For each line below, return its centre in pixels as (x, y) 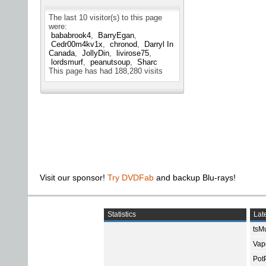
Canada (62, 53)
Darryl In (159, 45)
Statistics (121, 215)
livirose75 (133, 53)
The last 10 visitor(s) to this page (105, 18)
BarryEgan (116, 36)
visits (152, 71)
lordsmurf (67, 62)
